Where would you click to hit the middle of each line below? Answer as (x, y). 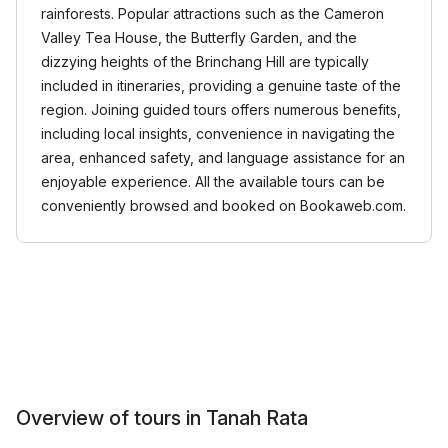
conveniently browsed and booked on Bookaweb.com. (223, 205)
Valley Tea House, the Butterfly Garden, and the (199, 37)
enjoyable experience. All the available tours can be (213, 181)
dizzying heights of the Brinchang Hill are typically (205, 61)
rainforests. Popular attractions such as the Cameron (212, 13)
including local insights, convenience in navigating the (218, 133)
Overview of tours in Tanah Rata (162, 418)
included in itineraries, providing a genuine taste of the (221, 85)
